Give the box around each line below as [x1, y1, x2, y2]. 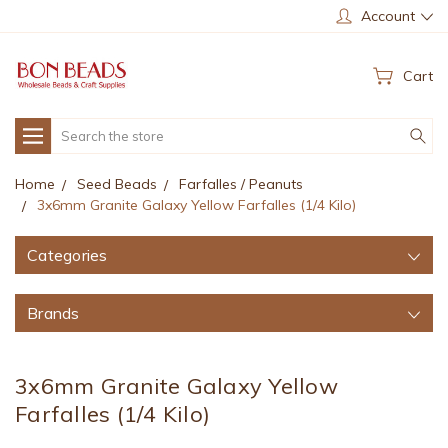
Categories [27, 244, 108, 265]
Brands [27, 302, 80, 323]
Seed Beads [77, 174, 157, 193]
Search [51, 118, 97, 137]
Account [361, 6, 415, 25]
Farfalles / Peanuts [179, 174, 303, 193]
